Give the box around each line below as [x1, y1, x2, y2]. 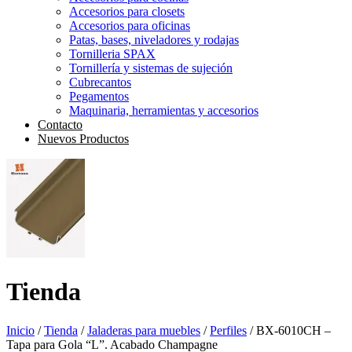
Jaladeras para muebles [87, 323, 200, 337]
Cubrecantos [69, 75, 131, 89]
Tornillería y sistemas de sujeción [69, 61, 233, 75]
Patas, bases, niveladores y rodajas [69, 33, 239, 46]
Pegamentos [69, 90, 129, 103]
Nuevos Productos [38, 132, 129, 145]
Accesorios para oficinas [69, 19, 190, 32]
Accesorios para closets [69, 5, 185, 18]
